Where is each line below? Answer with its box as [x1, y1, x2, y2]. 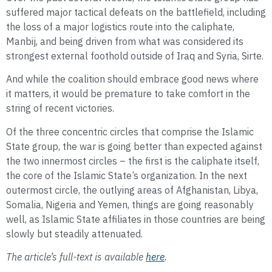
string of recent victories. [6, 102, 114, 115]
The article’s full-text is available [6, 250, 146, 263]
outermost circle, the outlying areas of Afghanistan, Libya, [6, 183, 258, 196]
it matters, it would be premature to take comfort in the [6, 87, 250, 100]
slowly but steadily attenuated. [6, 227, 145, 240]
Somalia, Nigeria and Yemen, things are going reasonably [6, 198, 254, 211]
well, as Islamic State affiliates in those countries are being [6, 212, 265, 225]
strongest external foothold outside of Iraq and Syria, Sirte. [6, 49, 263, 62]
